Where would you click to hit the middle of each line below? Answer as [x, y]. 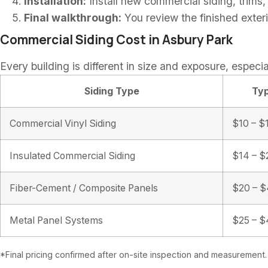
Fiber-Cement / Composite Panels [84, 188]
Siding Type [112, 91]
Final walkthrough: [73, 18]
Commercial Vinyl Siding [63, 124]
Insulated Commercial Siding [72, 156]
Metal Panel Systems [56, 220]
